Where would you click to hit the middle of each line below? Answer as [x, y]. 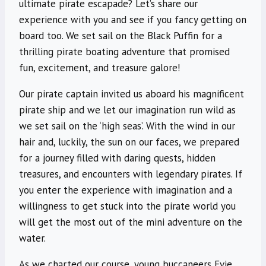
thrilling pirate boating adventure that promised [124, 52]
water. [32, 238]
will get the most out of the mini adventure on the [131, 222]
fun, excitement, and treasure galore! [99, 68]
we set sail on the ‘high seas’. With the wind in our [127, 126]
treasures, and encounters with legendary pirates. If [131, 174]
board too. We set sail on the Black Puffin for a [121, 36]
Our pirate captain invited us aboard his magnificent [132, 94]
